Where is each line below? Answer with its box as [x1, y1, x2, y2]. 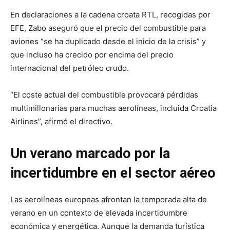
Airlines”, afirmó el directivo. [10, 116, 112, 126]
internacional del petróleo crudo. [10, 63, 129, 73]
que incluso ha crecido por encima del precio [10, 49, 174, 60]
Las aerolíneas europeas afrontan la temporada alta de [10, 194, 207, 204]
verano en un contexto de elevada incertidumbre [10, 207, 187, 218]
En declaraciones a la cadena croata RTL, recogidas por [10, 9, 210, 20]
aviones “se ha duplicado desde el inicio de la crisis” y [10, 36, 206, 46]
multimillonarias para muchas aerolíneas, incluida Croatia [10, 103, 217, 113]
